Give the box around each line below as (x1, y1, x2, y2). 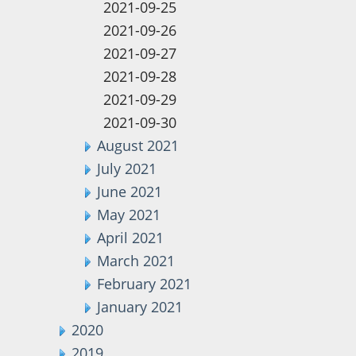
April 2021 (97, 227, 164, 247)
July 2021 (97, 158, 157, 178)
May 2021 (97, 204, 161, 224)
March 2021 (97, 250, 176, 270)
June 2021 (97, 181, 163, 201)
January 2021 (97, 296, 184, 316)
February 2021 (97, 273, 192, 293)
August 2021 (97, 135, 180, 155)
